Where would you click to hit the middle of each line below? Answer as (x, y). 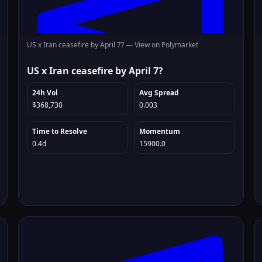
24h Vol (45, 93)
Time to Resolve (60, 131)
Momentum (159, 131)
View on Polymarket (167, 45)
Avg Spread (159, 93)
